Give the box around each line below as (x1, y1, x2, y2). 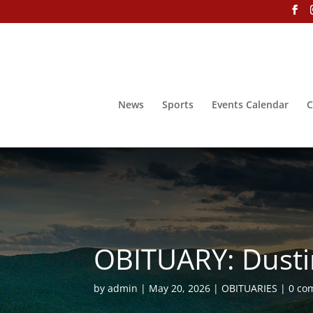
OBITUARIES (221, 282, 278, 295)
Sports (162, 97, 194, 111)
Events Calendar (212, 97, 289, 111)
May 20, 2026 (149, 282, 211, 295)
